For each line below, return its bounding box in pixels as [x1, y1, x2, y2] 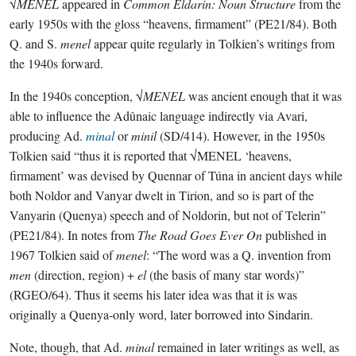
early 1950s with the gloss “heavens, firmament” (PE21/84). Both [10, 15, 337, 32]
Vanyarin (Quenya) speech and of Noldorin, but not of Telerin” [10, 207, 326, 223]
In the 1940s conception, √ [10, 87, 143, 104]
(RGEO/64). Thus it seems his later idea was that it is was [10, 286, 297, 303]
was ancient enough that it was [185, 87, 342, 104]
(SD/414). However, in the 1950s [157, 127, 325, 144]
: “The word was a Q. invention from [146, 246, 331, 263]
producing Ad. [10, 127, 86, 144]
